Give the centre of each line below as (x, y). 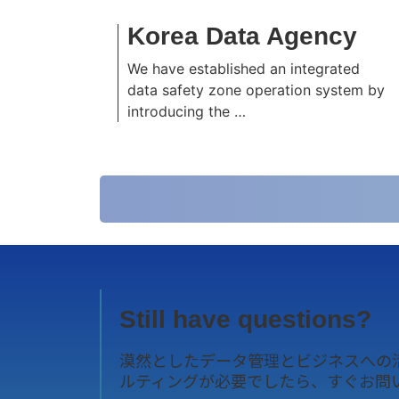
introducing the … (187, 111)
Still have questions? (245, 319)
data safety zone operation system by (256, 90)
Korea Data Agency (242, 36)
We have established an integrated (244, 69)
